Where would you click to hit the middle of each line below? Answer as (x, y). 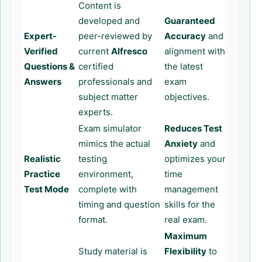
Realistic (42, 159)
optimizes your (195, 159)
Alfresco (129, 51)
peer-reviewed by (115, 36)
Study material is (113, 251)
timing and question (119, 204)
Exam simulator (110, 128)
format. (93, 220)
